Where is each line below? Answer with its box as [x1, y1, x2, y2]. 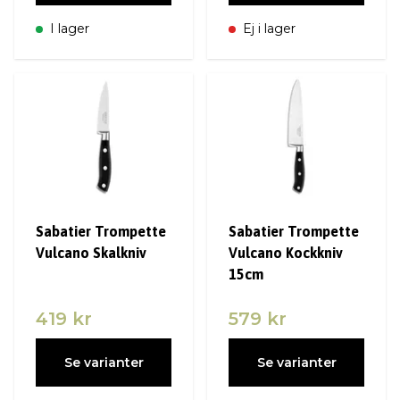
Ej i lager [239, 21, 296, 37]
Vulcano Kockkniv [229, 244, 343, 261]
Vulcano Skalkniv [36, 244, 146, 261]
